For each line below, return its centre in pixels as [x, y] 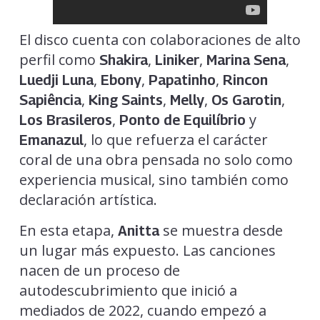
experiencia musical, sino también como [154, 179]
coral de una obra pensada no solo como [156, 159]
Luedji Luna [56, 80]
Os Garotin [246, 100]
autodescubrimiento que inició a [128, 290]
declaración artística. [88, 199]
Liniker [177, 60]
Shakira [123, 60]
